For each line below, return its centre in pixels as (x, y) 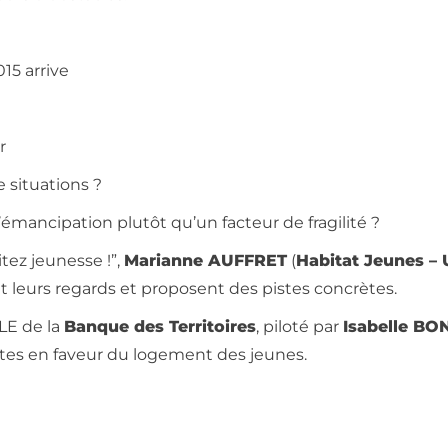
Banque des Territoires (160, 326)
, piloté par (300, 326)
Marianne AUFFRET (206, 260)
